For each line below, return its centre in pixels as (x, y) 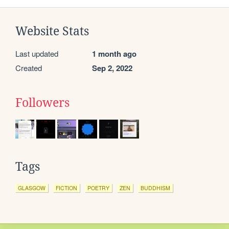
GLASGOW (32, 188)
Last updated (37, 53)
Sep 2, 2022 (112, 68)
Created (29, 67)
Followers (42, 102)
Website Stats (52, 31)
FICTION (66, 188)
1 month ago (114, 53)
